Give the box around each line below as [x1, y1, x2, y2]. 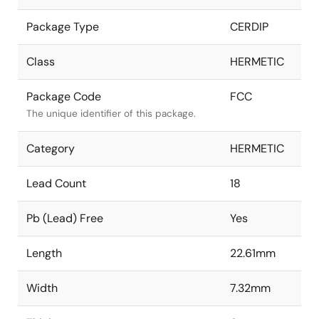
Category [26, 140, 75, 156]
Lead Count [26, 175, 86, 191]
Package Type [26, 19, 99, 34]
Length [26, 245, 62, 261]
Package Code [26, 88, 101, 104]
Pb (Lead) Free [26, 210, 103, 226]
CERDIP [230, 19, 268, 34]
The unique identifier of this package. [26, 107, 196, 120]
